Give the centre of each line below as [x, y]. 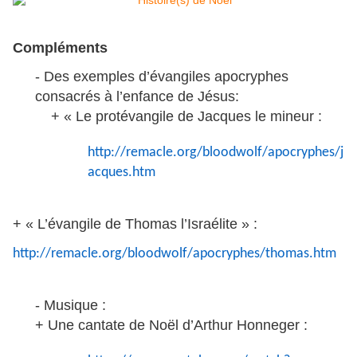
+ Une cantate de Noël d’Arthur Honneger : [171, 326]
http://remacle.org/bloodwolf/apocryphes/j [216, 153]
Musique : [75, 306]
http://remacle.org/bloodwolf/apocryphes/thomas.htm [175, 254]
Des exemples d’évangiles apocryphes [166, 77]
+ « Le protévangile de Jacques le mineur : [186, 117]
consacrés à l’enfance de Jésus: [137, 97]
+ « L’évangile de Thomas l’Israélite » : [135, 224]
